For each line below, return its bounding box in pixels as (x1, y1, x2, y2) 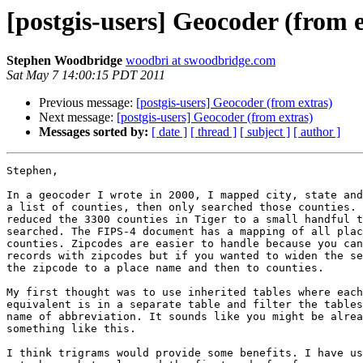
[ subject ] (240, 125, 290, 139)
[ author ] (293, 125, 340, 139)
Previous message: (39, 96, 136, 110)
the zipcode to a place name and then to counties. (6, 262, 324, 275)
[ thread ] (190, 125, 237, 139)
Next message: (39, 110, 117, 125)
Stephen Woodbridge (6, 53, 122, 68)
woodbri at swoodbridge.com (126, 53, 275, 68)
